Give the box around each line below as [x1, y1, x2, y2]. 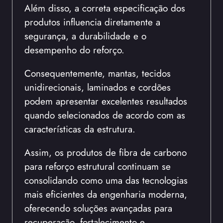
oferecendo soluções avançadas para [24, 201, 172, 215]
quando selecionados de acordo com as [24, 108, 185, 122]
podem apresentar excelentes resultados [24, 94, 187, 108]
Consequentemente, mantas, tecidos [24, 66, 171, 80]
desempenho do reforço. [24, 42, 124, 57]
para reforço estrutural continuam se [24, 159, 171, 173]
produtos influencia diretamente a [24, 14, 160, 29]
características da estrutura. [24, 121, 135, 136]
